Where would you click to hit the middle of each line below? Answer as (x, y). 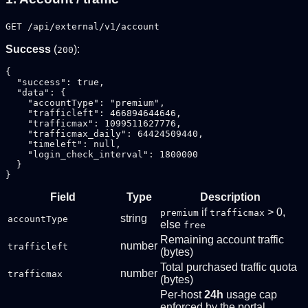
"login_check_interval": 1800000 (102, 155)
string (134, 219)
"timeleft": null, (63, 144)
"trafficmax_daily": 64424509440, (104, 134)
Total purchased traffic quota (229, 267)
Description (230, 197)
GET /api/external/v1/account (82, 27)
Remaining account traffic (222, 240)
